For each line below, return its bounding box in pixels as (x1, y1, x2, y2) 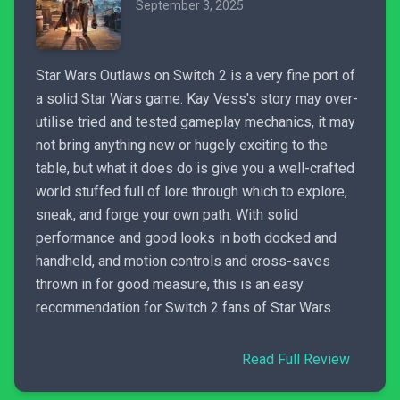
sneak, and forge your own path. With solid (36, 206, 298, 223)
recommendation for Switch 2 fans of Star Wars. (36, 299, 334, 316)
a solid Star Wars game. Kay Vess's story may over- (36, 90, 358, 107)
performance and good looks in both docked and (36, 229, 337, 246)
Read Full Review (242, 351, 350, 368)
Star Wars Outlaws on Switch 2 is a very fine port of (36, 67, 355, 84)
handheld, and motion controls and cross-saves (36, 253, 330, 270)
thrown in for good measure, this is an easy (36, 276, 304, 293)
